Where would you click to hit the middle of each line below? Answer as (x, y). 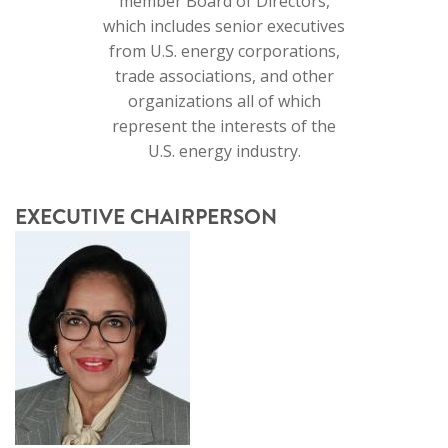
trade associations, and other (224, 76)
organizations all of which (224, 101)
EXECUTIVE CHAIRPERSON (146, 216)
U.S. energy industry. (224, 151)
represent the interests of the (224, 126)
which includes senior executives (224, 26)
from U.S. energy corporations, (224, 51)
